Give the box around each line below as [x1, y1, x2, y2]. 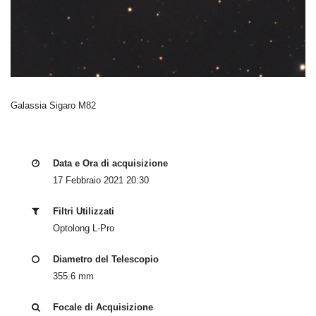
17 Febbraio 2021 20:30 [53, 175, 149, 186]
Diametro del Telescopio [53, 254, 159, 265]
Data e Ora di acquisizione [53, 158, 168, 169]
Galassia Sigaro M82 [11, 100, 96, 111]
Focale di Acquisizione [53, 302, 153, 313]
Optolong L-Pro [53, 223, 114, 234]
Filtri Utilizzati [53, 206, 114, 217]
